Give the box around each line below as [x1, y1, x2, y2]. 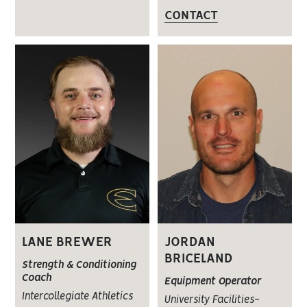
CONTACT [164, 10, 218, 22]
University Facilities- [164, 295, 260, 306]
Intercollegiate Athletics [22, 292, 134, 302]
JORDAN [164, 236, 215, 249]
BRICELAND [164, 253, 233, 266]
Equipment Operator [164, 277, 261, 287]
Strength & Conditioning [22, 260, 137, 271]
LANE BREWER [22, 236, 113, 249]
